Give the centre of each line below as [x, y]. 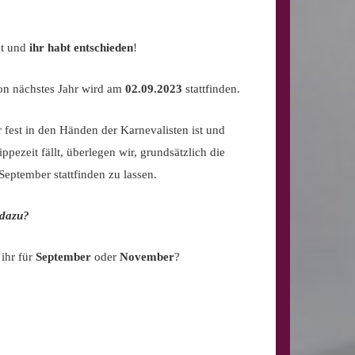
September [65, 257]
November [147, 257]
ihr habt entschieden [81, 48]
